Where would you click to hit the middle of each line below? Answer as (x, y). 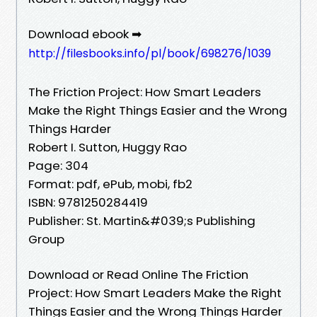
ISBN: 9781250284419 (88, 202)
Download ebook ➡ (85, 34)
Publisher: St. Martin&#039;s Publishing (142, 220)
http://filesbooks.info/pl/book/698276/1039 (150, 53)
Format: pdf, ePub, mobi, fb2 (110, 184)
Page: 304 (58, 165)
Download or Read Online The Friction (138, 274)
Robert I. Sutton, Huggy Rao (108, 147)
